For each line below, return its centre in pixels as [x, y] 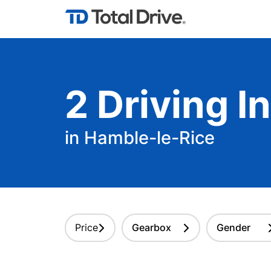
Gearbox [152, 227]
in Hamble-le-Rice [140, 138]
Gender [233, 227]
